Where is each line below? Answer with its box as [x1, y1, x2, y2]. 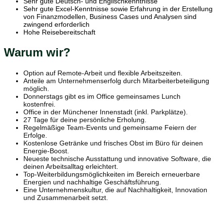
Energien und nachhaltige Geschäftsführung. [23, 178, 161, 186]
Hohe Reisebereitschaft [23, 28, 95, 36]
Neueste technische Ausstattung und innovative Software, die [23, 154, 211, 163]
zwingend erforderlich [23, 20, 90, 29]
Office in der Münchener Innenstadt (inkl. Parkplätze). [23, 108, 188, 116]
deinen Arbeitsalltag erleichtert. [23, 162, 118, 170]
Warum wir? [4, 46, 71, 59]
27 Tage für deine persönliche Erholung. [23, 115, 146, 124]
